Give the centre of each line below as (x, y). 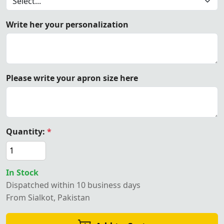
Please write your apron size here (72, 78)
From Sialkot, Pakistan (48, 197)
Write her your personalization (67, 24)
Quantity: (26, 131)
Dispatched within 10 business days (73, 185)
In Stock (22, 172)
